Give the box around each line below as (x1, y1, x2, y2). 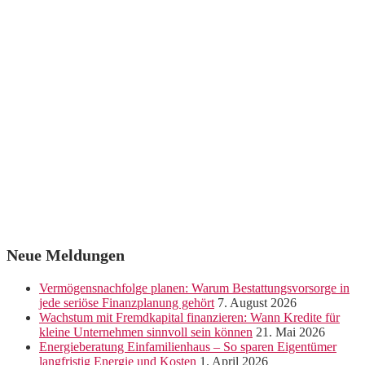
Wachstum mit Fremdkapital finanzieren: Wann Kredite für (39, 310, 340, 325)
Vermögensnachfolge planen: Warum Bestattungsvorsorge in (39, 281, 350, 296)
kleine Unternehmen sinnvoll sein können (39, 325, 253, 340)
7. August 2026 (218, 296, 297, 310)
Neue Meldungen (7, 246, 125, 265)
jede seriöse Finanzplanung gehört (39, 296, 214, 310)
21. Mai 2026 (256, 325, 325, 340)
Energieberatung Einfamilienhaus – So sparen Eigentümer (39, 340, 336, 354)
